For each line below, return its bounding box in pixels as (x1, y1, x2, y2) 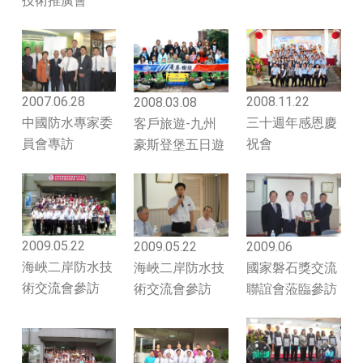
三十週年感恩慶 (246, 115, 337, 131)
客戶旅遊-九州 (134, 116, 216, 131)
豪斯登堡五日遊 (134, 137, 224, 152)
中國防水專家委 (22, 115, 113, 131)
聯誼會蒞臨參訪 (246, 280, 337, 297)
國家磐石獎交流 (246, 259, 337, 275)
